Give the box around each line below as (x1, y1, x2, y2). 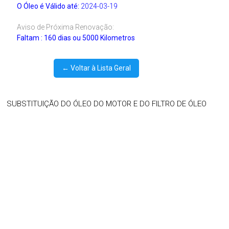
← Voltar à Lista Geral (61, 63, 131, 72)
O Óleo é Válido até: (17, 2, 80, 10)
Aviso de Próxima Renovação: (17, 22, 114, 31)
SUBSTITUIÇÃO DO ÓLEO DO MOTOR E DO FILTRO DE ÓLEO (7, 99, 207, 108)
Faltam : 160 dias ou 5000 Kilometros (17, 33, 135, 42)
